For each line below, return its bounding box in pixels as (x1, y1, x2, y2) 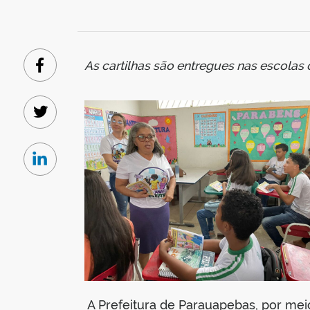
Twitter (39, 112, 76, 126)
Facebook (39, 65, 91, 79)
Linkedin (39, 159, 83, 173)
